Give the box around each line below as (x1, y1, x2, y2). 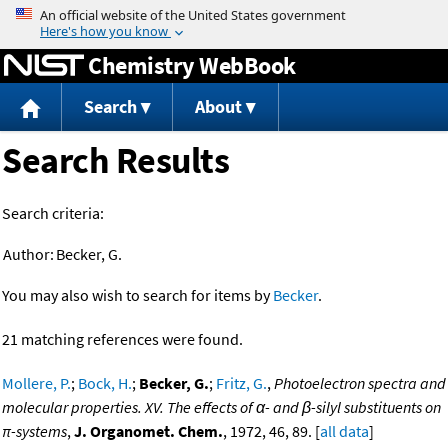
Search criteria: (2, 203, 104, 224)
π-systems (2, 421, 67, 442)
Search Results (2, 138, 229, 184)
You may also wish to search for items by (2, 285, 273, 306)
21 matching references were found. (2, 329, 243, 350)
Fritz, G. (216, 373, 267, 394)
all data (320, 421, 369, 442)
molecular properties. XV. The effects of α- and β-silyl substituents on (2, 397, 441, 418)
